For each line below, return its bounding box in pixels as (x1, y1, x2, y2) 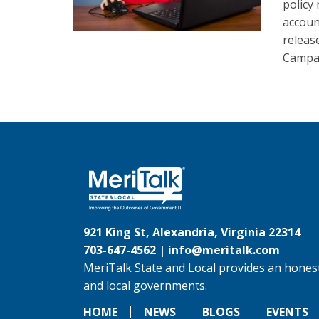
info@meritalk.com (168, 242, 280, 258)
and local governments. (83, 278, 207, 293)
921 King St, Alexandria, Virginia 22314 (83, 224, 300, 240)
